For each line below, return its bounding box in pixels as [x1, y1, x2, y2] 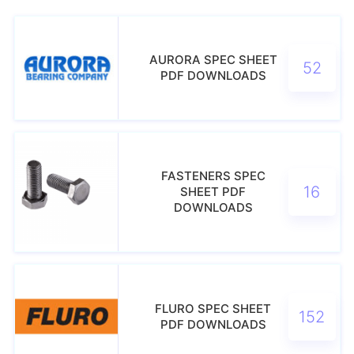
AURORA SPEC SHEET [149, 51, 277, 67]
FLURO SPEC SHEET [155, 300, 272, 316]
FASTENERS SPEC [160, 168, 265, 184]
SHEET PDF [180, 184, 247, 200]
